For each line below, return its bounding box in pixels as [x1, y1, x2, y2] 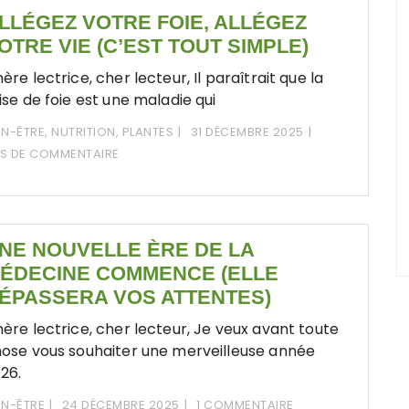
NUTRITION [51, 123, 116, 142]
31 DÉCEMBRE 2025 [190, 123, 304, 142]
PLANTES [121, 123, 174, 142]
